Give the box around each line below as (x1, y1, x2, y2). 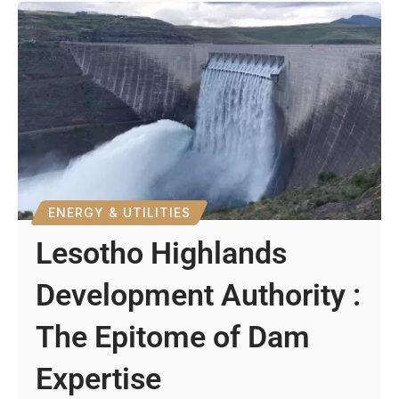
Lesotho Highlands (36, 234, 288, 271)
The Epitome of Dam (36, 318, 311, 354)
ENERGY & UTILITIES (48, 204, 191, 220)
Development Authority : (36, 276, 362, 313)
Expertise (36, 360, 162, 396)
